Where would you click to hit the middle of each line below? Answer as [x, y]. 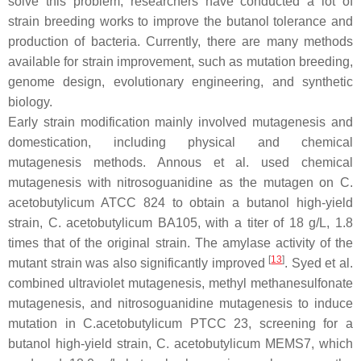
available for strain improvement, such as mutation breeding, [180, 62]
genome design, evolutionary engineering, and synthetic [180, 82]
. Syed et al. [319, 263]
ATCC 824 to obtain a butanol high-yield [224, 203]
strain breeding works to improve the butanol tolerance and [180, 21]
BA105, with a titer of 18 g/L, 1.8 [253, 223]
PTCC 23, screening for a [268, 324]
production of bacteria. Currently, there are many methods [180, 41]
